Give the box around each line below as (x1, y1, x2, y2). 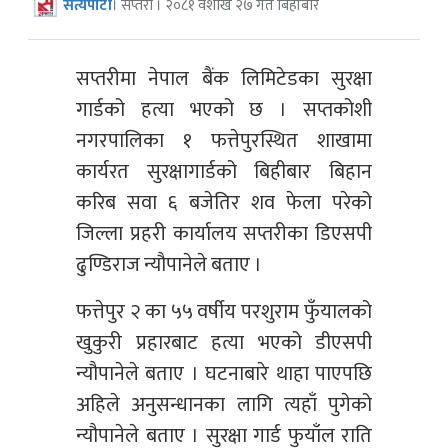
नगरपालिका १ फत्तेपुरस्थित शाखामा (76, 124, 372, 159)
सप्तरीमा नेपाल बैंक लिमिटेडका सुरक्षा (76, 62, 372, 97)
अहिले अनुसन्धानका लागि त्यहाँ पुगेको (76, 388, 372, 423)
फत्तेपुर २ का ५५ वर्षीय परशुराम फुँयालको (76, 295, 372, 330)
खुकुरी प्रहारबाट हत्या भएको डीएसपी (76, 326, 372, 361)
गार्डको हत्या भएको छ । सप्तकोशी (76, 93, 372, 128)
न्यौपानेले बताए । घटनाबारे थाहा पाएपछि (76, 357, 372, 392)
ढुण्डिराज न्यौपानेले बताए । (76, 248, 262, 283)
